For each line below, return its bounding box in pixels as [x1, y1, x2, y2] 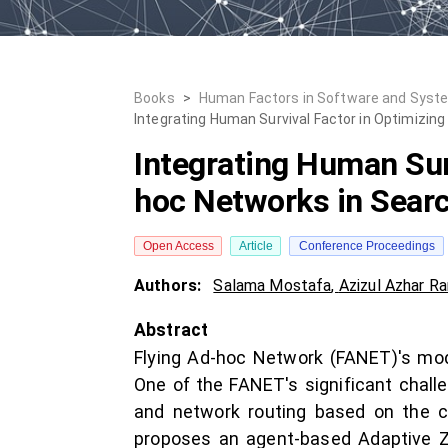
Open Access [142, 239, 214, 253]
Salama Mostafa [213, 276, 332, 295]
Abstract [134, 320, 209, 340]
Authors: [134, 276, 206, 295]
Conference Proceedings [298, 239, 435, 253]
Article [238, 239, 273, 253]
